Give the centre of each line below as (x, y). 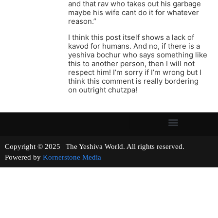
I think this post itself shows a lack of (131, 37)
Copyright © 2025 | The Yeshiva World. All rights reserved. (108, 147)
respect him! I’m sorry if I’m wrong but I (135, 73)
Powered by (24, 157)
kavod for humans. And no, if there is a (134, 46)
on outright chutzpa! (103, 90)
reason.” (82, 21)
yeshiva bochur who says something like (138, 55)
